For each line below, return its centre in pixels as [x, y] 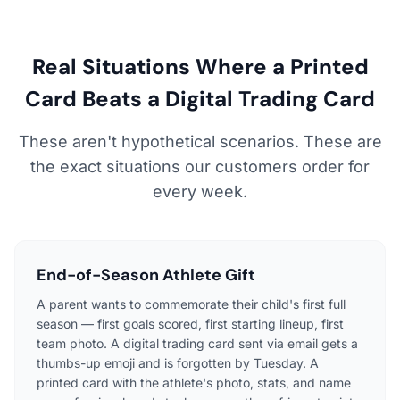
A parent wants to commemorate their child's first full [191, 304]
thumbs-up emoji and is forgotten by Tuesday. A [178, 362]
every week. [200, 191]
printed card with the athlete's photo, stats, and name [194, 382]
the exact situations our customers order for [200, 166]
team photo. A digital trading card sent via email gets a [197, 343]
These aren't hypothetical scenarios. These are [200, 141]
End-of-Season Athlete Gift [146, 275]
